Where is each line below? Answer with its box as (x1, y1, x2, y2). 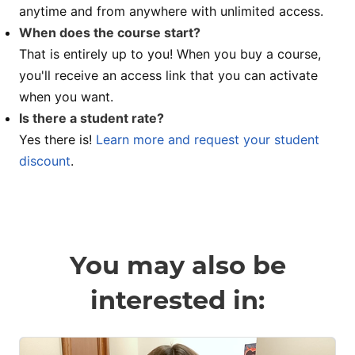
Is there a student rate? (19, 110, 164, 127)
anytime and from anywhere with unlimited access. (19, 3, 323, 20)
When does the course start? (19, 25, 200, 41)
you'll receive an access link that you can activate (19, 67, 318, 84)
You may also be (69, 250, 286, 281)
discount (19, 153, 71, 170)
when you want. (19, 89, 113, 105)
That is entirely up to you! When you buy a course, (19, 46, 321, 63)
